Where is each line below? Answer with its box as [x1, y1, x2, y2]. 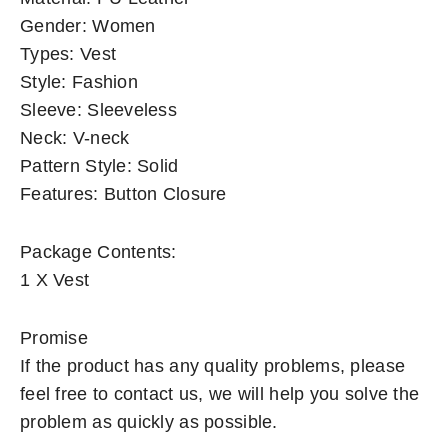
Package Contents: [20, 242, 177, 262]
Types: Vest [20, 44, 117, 64]
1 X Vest [20, 270, 90, 290]
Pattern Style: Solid [20, 156, 179, 176]
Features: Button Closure [20, 184, 227, 204]
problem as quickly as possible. [20, 412, 278, 432]
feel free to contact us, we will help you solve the [20, 384, 420, 404]
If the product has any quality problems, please [20, 356, 406, 376]
